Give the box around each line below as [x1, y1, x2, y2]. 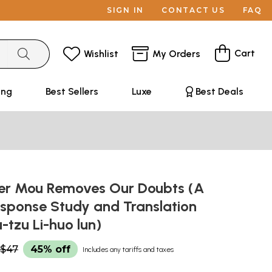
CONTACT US [161, 5, 225, 15]
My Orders [152, 47, 200, 59]
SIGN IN [106, 5, 144, 15]
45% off [30, 243, 70, 255]
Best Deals [195, 86, 243, 97]
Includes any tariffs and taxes [83, 245, 174, 254]
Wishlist [84, 47, 118, 59]
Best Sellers [45, 86, 98, 97]
